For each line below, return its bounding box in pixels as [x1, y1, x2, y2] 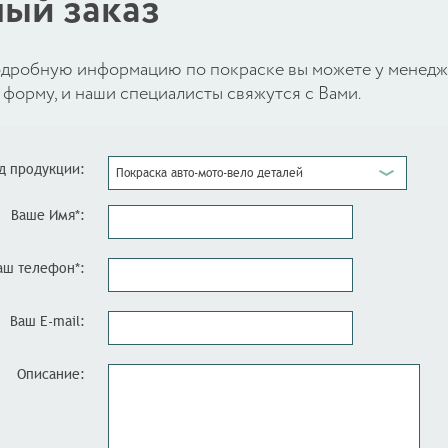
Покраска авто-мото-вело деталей [115, 165, 303, 180]
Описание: [16, 365, 85, 383]
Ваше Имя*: [10, 206, 85, 224]
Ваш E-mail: [9, 312, 85, 330]
